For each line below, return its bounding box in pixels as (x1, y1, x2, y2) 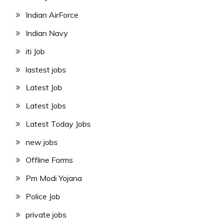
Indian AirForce (26, 10, 78, 20)
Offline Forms (26, 155, 73, 165)
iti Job (26, 46, 45, 56)
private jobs (26, 209, 67, 220)
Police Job (26, 191, 60, 202)
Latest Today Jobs (26, 118, 91, 129)
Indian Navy (26, 28, 68, 38)
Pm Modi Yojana (26, 173, 82, 184)
